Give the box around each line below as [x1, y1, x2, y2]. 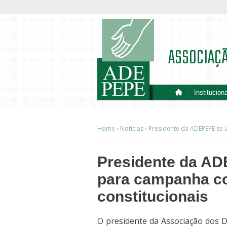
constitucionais [97, 188, 208, 205]
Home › [97, 124, 120, 133]
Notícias [120, 124, 143, 133]
